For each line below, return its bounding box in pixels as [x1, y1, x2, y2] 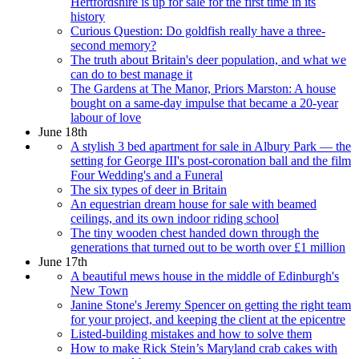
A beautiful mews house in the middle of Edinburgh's [71, 268, 339, 283]
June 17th [38, 254, 87, 268]
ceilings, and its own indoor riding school [71, 211, 279, 225]
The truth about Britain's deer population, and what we [71, 52, 346, 67]
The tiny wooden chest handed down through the [71, 225, 319, 240]
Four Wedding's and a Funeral [71, 167, 223, 182]
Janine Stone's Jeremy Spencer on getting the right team [71, 297, 351, 312]
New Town [71, 283, 128, 297]
